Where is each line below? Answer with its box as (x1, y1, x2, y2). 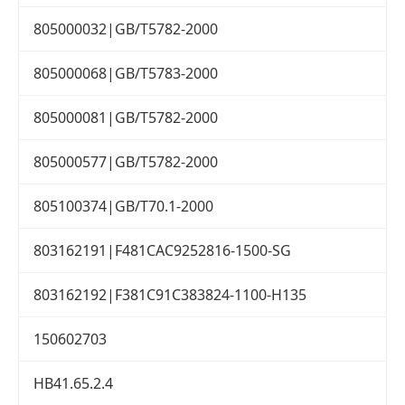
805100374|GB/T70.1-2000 (33, 196, 213, 217)
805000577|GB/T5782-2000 (33, 152, 218, 173)
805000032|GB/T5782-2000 (33, 19, 218, 40)
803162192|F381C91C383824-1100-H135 (33, 285, 306, 306)
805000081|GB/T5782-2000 (33, 108, 218, 128)
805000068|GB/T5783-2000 (33, 63, 218, 84)
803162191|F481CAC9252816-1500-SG (33, 240, 291, 261)
